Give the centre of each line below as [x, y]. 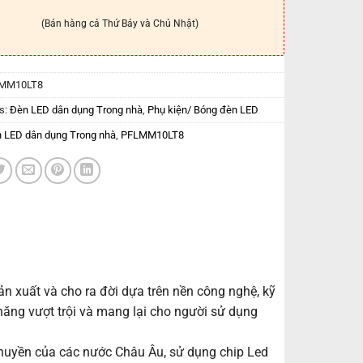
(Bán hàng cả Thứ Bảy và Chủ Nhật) [120, 24]
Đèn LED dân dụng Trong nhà [76, 109]
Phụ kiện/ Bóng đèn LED [203, 109]
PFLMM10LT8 [152, 135]
